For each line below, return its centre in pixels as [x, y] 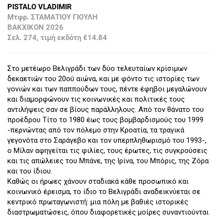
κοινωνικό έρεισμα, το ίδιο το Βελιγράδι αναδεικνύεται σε [104, 192]
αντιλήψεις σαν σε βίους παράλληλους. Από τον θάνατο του [106, 110]
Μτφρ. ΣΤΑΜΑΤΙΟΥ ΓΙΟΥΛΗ [53, 17]
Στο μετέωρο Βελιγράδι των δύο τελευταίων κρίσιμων [97, 69]
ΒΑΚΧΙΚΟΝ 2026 [35, 28]
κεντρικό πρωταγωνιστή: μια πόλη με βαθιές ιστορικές [98, 202]
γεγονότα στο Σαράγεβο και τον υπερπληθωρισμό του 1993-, [107, 141]
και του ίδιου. [30, 171]
